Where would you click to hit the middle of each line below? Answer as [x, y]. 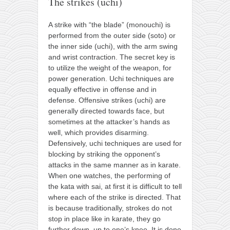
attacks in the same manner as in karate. [114, 165]
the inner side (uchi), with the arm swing [113, 46]
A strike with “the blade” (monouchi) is [109, 25]
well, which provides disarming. [99, 133]
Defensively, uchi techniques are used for [115, 143]
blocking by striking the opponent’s [104, 154]
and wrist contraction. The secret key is [112, 57]
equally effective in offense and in [102, 90]
